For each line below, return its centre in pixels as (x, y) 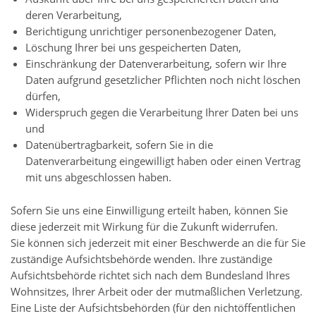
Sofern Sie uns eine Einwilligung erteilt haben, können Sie (149, 210)
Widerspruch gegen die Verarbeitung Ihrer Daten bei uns (162, 113)
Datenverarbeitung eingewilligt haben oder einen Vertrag (163, 161)
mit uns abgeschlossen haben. (98, 177)
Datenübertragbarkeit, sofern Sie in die (119, 145)
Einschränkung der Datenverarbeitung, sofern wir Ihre (156, 64)
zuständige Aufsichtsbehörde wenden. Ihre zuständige (141, 259)
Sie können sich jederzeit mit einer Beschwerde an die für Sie (158, 242)
